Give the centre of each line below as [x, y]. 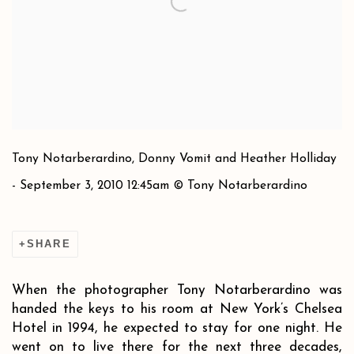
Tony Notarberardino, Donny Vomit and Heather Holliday [174, 158]
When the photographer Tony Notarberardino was [177, 290]
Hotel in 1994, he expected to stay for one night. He [177, 328]
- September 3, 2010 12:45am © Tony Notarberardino [160, 185]
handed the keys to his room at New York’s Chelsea [177, 309]
